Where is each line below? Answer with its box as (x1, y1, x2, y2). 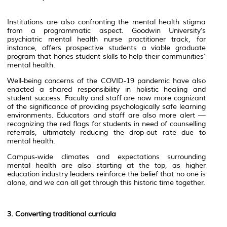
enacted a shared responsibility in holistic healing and (7, 85, 206, 94)
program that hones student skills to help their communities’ (7, 52, 206, 61)
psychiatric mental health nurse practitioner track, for (7, 34, 206, 44)
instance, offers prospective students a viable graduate (7, 43, 206, 52)
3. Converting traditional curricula (7, 209, 116, 218)
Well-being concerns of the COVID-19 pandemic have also (7, 76, 206, 85)
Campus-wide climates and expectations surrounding (7, 152, 206, 161)
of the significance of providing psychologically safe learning (7, 102, 206, 111)
